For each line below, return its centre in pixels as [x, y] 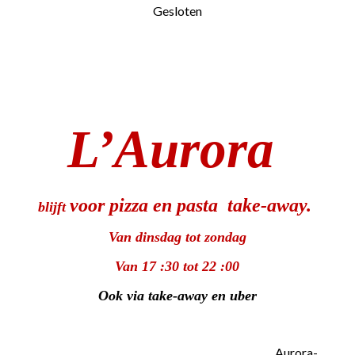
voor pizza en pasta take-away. [191, 205]
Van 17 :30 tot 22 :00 [177, 266]
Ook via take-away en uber [177, 295]
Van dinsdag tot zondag [177, 237]
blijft [54, 206]
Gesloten [177, 10]
